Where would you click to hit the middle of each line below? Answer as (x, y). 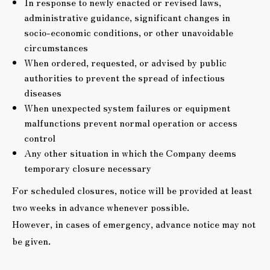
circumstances (56, 47)
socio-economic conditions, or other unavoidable (129, 32)
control (40, 137)
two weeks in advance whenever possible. (101, 207)
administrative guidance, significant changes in (127, 17)
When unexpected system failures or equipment (127, 107)
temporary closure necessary (88, 168)
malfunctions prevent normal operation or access (131, 122)
